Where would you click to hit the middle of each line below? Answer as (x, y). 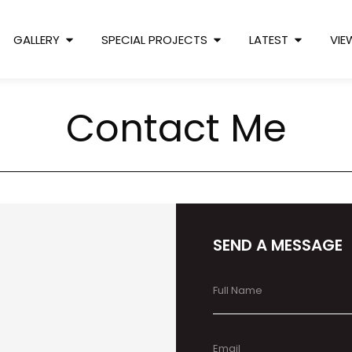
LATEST (269, 39)
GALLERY (37, 39)
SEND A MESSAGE (278, 245)
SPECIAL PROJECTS (154, 39)
